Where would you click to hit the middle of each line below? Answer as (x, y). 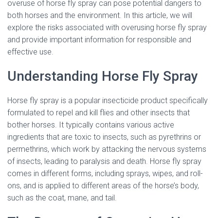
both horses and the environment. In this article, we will (100, 15)
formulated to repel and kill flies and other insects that (99, 113)
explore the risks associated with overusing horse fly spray (107, 27)
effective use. (30, 52)
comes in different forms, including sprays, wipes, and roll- (105, 173)
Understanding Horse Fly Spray (103, 76)
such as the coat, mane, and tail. (62, 198)
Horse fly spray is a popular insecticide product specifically (108, 100)
